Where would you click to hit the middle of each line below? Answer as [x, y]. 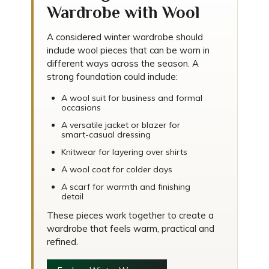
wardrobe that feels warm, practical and [131, 228]
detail [72, 196]
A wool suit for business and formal [132, 98]
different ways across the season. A [123, 63]
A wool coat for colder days [117, 169]
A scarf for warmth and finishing [126, 187]
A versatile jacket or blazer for [121, 125]
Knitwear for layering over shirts [124, 152]
